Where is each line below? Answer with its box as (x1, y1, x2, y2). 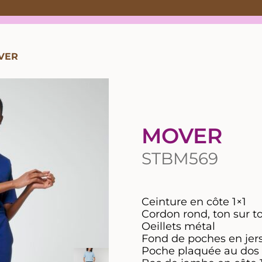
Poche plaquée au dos (142, 244, 259, 257)
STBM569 (142, 148, 218, 168)
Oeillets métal (142, 219, 215, 233)
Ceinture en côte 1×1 (142, 195, 246, 208)
